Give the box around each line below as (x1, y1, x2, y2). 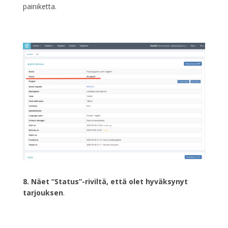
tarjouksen (22, 188, 63, 198)
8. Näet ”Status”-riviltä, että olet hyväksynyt (22, 177, 188, 187)
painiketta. (22, 1, 56, 11)
